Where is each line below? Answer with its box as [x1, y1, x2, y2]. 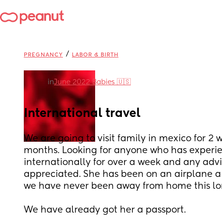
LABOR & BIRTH [72, 52, 118, 57]
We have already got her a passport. [24, 206, 186, 215]
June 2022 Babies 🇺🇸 [54, 79, 131, 86]
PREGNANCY [24, 52, 63, 57]
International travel [24, 108, 141, 119]
